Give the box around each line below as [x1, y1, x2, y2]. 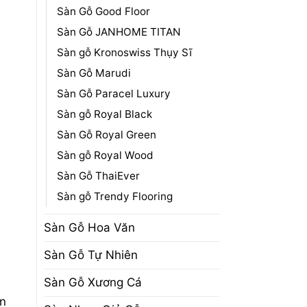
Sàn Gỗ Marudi [56, 66, 131, 79]
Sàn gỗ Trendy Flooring [56, 189, 173, 203]
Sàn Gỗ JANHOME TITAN [56, 25, 181, 38]
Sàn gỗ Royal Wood [56, 148, 153, 162]
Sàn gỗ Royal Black [56, 107, 152, 121]
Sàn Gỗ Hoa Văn [43, 220, 135, 234]
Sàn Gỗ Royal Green [56, 127, 156, 141]
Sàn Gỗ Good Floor [56, 4, 150, 18]
